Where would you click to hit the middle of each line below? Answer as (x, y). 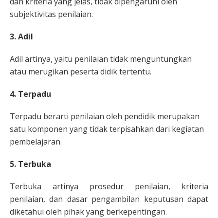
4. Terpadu (30, 94)
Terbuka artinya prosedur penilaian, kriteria (109, 186)
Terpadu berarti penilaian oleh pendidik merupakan (105, 116)
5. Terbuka (30, 164)
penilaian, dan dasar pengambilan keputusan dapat (109, 199)
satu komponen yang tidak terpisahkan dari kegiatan (107, 129)
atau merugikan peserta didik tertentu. (81, 72)
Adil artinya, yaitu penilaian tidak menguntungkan (101, 59)
